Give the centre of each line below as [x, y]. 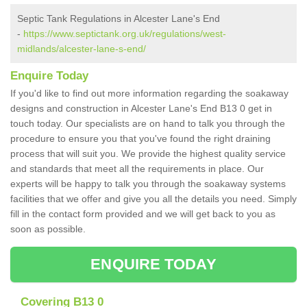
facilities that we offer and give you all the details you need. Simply [153, 199]
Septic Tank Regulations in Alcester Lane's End [119, 19]
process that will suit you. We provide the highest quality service [148, 154]
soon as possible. [49, 229]
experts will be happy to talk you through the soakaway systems [148, 184]
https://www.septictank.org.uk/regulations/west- [125, 34]
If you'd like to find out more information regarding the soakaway [149, 94]
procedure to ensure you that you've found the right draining [140, 139]
